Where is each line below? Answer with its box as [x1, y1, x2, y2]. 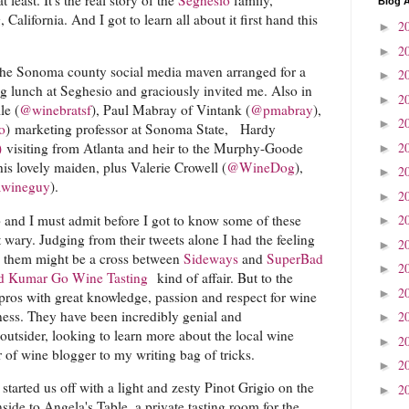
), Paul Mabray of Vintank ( [91, 100, 250, 120]
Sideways [184, 248, 238, 267]
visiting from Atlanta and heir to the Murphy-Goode [2, 139, 303, 158]
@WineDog [226, 158, 295, 177]
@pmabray [250, 100, 313, 120]
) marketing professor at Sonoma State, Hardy [5, 120, 276, 139]
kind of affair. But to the [148, 267, 293, 287]
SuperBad [267, 248, 323, 267]
